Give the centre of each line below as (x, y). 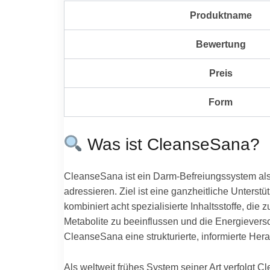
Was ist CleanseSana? (171, 144)
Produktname (221, 15)
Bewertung (221, 44)
